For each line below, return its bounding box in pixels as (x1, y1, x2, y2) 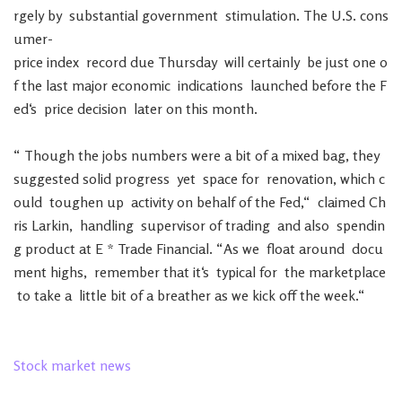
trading (225, 216, 270, 234)
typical (216, 263, 256, 281)
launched (250, 76, 308, 94)
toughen (49, 193, 103, 211)
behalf (197, 193, 235, 211)
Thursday (158, 53, 217, 71)
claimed (318, 193, 365, 211)
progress (115, 170, 170, 188)
